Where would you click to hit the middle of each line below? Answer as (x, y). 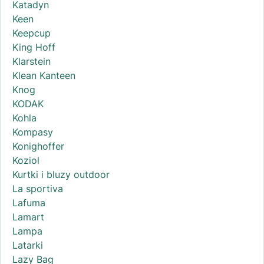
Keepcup (32, 33)
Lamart (28, 217)
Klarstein (32, 61)
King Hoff (34, 47)
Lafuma (29, 202)
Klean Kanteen (44, 75)
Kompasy (33, 132)
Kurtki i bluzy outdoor (61, 174)
